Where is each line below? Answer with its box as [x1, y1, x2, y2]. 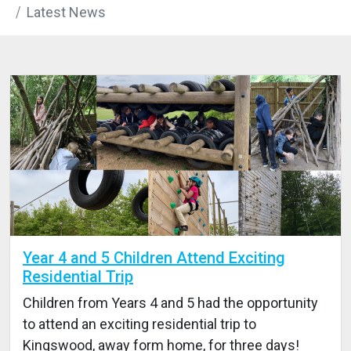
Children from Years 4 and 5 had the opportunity [23, 295, 318, 312]
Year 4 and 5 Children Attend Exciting [23, 248, 285, 268]
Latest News [27, 4, 106, 20]
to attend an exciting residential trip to [23, 316, 256, 333]
